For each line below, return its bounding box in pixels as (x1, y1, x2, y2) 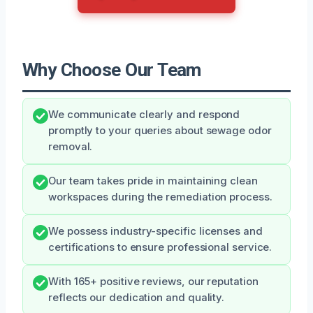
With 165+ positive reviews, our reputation (48, 275, 259, 288)
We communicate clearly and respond (48, 108, 240, 121)
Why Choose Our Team (22, 59, 201, 80)
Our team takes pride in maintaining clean (48, 174, 258, 187)
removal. (48, 140, 93, 153)
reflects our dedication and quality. (48, 291, 225, 304)
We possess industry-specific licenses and (48, 224, 263, 238)
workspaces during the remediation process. (48, 190, 272, 203)
